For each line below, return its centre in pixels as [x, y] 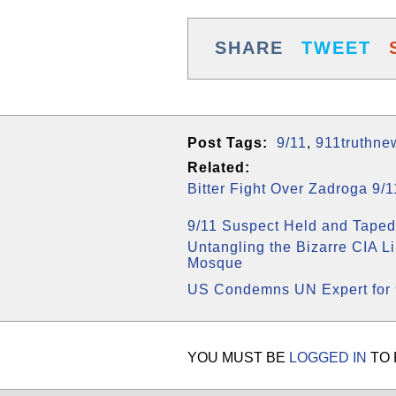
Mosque [215, 263]
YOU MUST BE [238, 358]
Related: [219, 168]
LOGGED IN [328, 358]
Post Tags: [228, 143]
